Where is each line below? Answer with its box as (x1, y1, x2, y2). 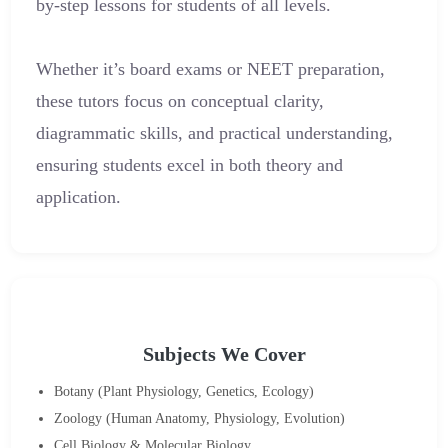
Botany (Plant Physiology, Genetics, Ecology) (54, 383, 315, 399)
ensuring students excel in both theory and (36, 155, 344, 175)
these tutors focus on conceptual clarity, (36, 91, 325, 111)
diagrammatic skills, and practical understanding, (36, 123, 394, 143)
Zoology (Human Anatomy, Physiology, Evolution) (54, 410, 346, 426)
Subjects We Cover (142, 344, 306, 365)
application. (36, 187, 122, 207)
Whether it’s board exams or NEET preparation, (36, 59, 386, 79)
